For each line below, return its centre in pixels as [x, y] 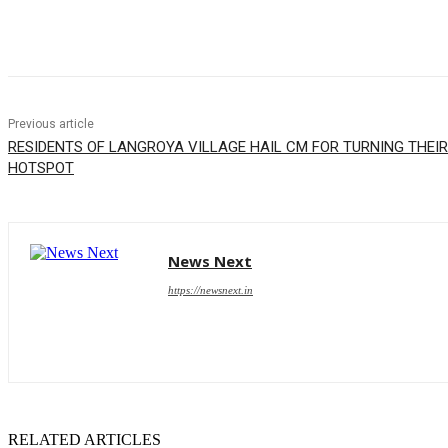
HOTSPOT [41, 168]
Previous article [51, 124]
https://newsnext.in [210, 290]
